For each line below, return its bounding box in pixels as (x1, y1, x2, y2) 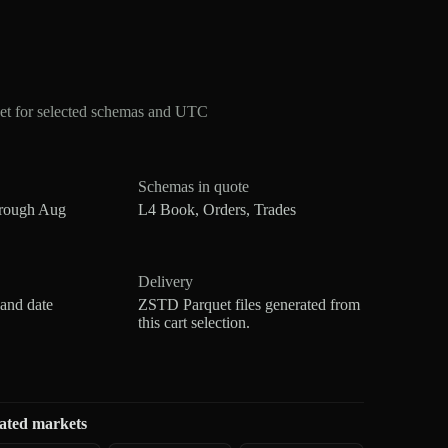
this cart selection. (138, 313, 251, 331)
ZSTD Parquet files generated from (138, 295, 361, 313)
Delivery (138, 272, 194, 290)
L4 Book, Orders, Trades (138, 200, 297, 218)
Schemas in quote (138, 177, 250, 195)
